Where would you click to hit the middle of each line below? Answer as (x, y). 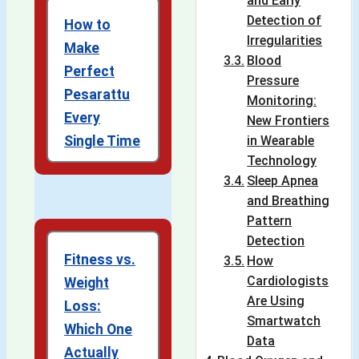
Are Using (276, 301)
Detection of (284, 21)
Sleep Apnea (283, 181)
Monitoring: (282, 101)
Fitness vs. (100, 260)
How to (88, 25)
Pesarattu (97, 95)
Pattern (270, 221)
